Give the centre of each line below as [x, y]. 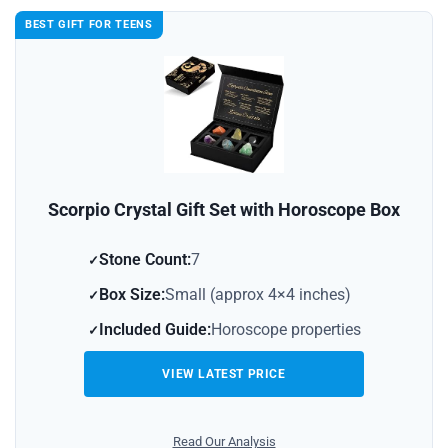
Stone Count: [144, 259]
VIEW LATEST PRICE [224, 373]
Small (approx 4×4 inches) [257, 294]
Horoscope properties [285, 329]
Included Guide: [154, 329]
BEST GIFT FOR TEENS [89, 24]
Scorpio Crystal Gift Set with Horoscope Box [224, 209]
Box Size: [131, 294]
